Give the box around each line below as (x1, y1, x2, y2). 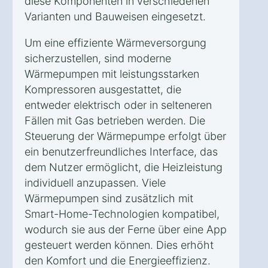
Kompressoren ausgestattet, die (25, 83, 181, 96)
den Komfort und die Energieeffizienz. (25, 254, 211, 267)
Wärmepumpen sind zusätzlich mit (25, 191, 193, 205)
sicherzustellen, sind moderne (25, 51, 171, 65)
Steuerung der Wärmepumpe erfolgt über (25, 129, 226, 142)
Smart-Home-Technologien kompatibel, (25, 207, 220, 220)
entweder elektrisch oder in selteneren (25, 98, 212, 111)
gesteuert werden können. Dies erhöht (25, 238, 214, 251)
